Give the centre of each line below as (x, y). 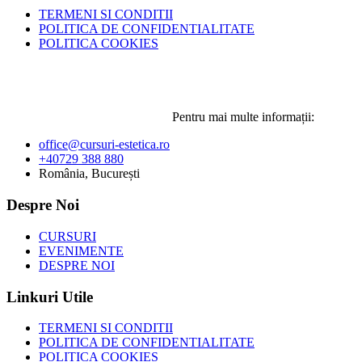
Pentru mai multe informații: (242, 117)
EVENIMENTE (81, 250)
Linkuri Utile (50, 297)
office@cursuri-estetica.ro (104, 145)
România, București (89, 174)
